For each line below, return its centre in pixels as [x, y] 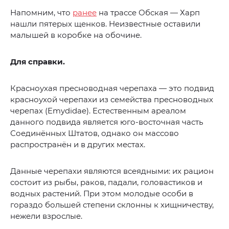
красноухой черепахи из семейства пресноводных [112, 100]
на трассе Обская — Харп [148, 13]
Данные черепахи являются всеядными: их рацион [112, 171]
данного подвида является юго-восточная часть [107, 122]
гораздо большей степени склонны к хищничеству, [112, 205]
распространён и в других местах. [78, 145]
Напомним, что [41, 13]
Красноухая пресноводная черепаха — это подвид [112, 88]
